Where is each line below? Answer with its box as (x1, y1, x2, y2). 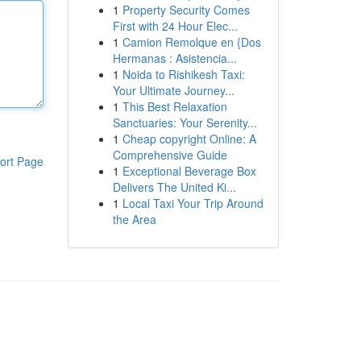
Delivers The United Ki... (112, 179, 236, 195)
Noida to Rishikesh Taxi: (122, 66, 245, 82)
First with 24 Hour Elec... (112, 18, 238, 34)
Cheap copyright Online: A (122, 131, 256, 147)
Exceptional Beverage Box (122, 163, 256, 179)
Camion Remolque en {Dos (122, 34, 261, 50)
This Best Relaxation (122, 98, 227, 114)
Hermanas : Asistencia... (112, 50, 237, 66)
